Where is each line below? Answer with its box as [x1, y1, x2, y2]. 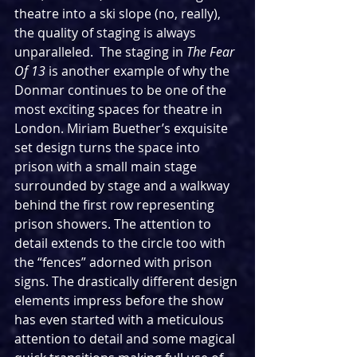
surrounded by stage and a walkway [14, 177, 233, 195]
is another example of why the [49, 62, 233, 80]
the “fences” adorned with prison [14, 253, 215, 272]
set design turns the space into [14, 139, 203, 157]
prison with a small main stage [14, 158, 200, 176]
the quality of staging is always [14, 24, 199, 42]
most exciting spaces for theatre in [14, 100, 226, 119]
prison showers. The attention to [14, 215, 214, 233]
